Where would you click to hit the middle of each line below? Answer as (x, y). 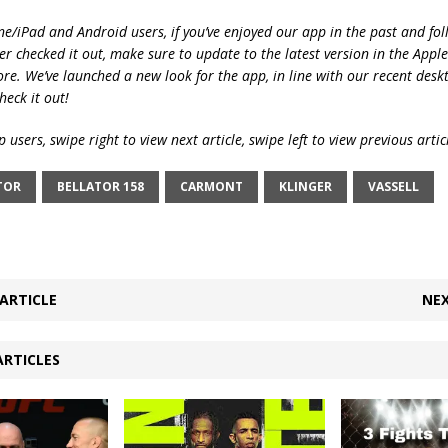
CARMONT (211, 187)
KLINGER (305, 187)
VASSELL (393, 187)
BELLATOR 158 (100, 187)
